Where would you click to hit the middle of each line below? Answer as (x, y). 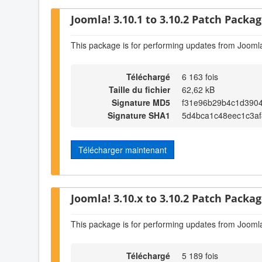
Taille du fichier (139, 90)
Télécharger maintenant (123, 150)
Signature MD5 (141, 103)
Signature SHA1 (139, 116)
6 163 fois (200, 77)
